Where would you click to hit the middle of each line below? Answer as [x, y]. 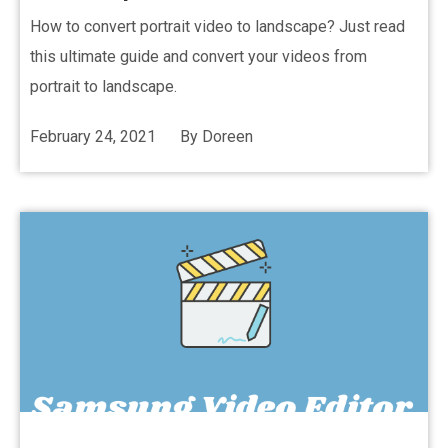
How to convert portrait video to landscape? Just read [217, 26]
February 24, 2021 [93, 136]
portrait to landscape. [103, 86]
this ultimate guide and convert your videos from [198, 56]
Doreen [227, 136]
